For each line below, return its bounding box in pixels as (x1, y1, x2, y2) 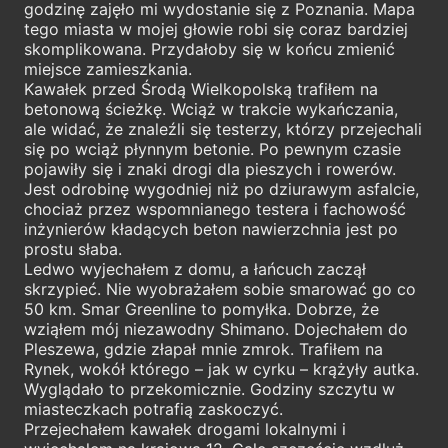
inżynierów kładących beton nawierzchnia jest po (24, 218, 398, 239)
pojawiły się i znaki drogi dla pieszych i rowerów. (24, 158, 396, 179)
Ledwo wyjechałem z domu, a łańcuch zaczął (24, 258, 366, 279)
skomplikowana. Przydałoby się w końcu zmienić (24, 38, 395, 59)
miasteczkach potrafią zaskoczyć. (24, 398, 283, 419)
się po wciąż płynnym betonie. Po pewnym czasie (24, 138, 401, 159)
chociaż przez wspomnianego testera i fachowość (24, 198, 406, 219)
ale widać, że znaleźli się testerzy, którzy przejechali (24, 118, 422, 139)
